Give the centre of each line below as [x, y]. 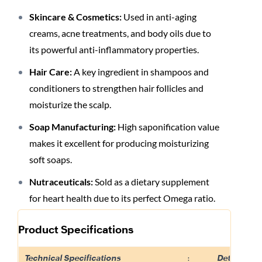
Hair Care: [51, 72]
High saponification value [168, 127]
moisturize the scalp [69, 105]
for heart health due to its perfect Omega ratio [121, 198]
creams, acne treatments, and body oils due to [120, 33]
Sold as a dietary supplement [151, 182]
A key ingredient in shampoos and [140, 72]
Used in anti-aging [159, 17]
